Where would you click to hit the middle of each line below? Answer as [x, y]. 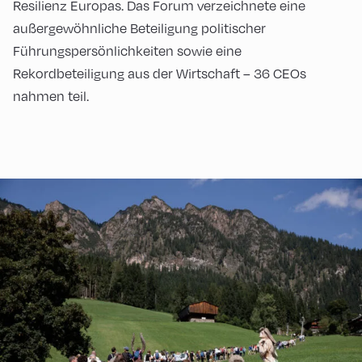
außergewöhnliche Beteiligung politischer [139, 28]
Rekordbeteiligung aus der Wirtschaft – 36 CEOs [160, 74]
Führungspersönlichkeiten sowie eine [127, 51]
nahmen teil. [51, 96]
